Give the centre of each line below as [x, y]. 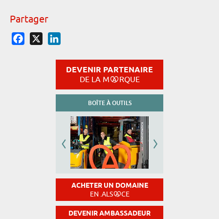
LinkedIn [75, 36]
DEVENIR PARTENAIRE [109, 70]
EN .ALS [101, 194]
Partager [29, 19]
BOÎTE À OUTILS [109, 103]
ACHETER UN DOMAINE [109, 186]
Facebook [41, 36]
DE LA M [94, 79]
